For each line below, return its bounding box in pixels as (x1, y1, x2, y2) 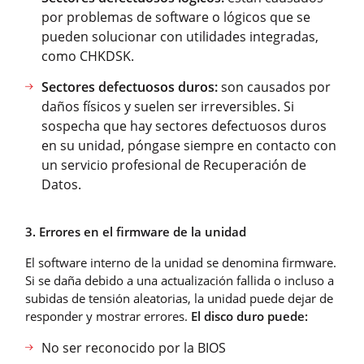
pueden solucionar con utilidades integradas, (41, 27, 318, 45)
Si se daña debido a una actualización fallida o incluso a (25, 271, 334, 288)
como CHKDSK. (41, 46, 134, 65)
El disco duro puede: (191, 307, 308, 324)
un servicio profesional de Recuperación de (41, 155, 306, 174)
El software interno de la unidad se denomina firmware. (25, 253, 336, 271)
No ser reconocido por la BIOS (41, 338, 226, 357)
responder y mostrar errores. (25, 307, 191, 324)
